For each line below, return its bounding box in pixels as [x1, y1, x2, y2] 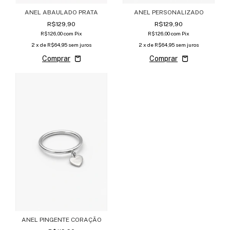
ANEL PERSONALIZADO [133, 9, 204, 16]
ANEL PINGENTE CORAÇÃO [21, 216, 102, 224]
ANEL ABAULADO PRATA [25, 9, 98, 16]
